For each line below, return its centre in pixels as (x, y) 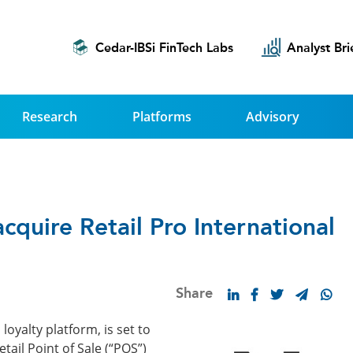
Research (50, 117)
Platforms (162, 117)
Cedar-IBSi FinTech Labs (165, 47)
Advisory (272, 117)
